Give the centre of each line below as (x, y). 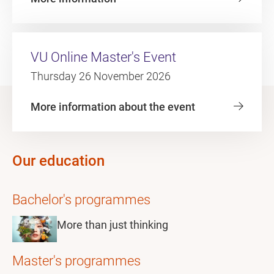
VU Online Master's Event (103, 57)
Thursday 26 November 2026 (101, 76)
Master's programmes (76, 261)
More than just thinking (113, 225)
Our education (58, 161)
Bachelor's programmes (81, 200)
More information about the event (113, 107)
